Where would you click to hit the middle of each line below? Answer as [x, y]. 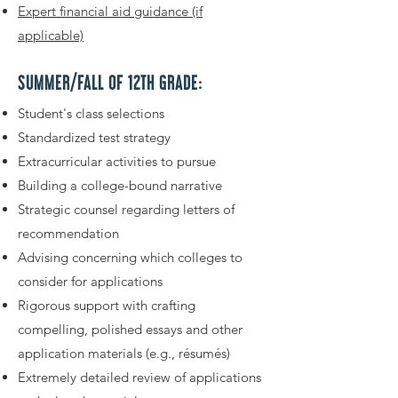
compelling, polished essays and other [130, 329]
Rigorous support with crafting [107, 305]
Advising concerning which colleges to [130, 257]
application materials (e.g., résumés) [124, 353]
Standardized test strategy [94, 137]
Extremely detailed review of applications [139, 377]
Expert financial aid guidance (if [110, 11]
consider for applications [90, 281]
